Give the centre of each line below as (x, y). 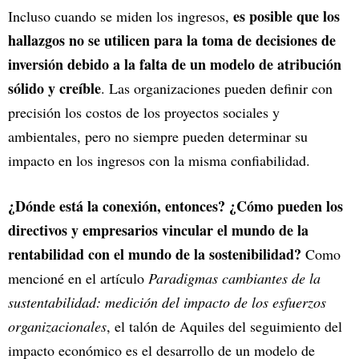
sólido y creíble (54, 88)
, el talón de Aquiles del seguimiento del (224, 326)
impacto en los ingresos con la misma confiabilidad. (159, 160)
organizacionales (57, 326)
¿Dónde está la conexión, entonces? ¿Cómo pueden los (175, 206)
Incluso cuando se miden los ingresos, (121, 16)
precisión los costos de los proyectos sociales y (144, 112)
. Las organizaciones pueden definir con (217, 88)
